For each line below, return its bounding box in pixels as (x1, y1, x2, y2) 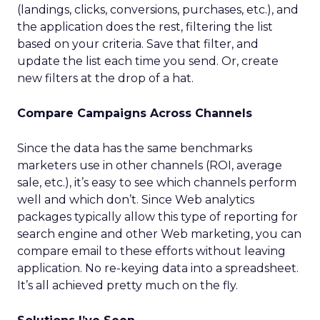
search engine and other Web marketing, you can (17, 227, 301, 241)
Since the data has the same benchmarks (17, 141, 252, 155)
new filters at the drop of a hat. (17, 71, 194, 85)
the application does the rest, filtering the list (17, 20, 273, 34)
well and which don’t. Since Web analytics (17, 193, 254, 206)
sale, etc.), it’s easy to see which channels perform (17, 176, 296, 189)
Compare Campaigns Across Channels (17, 106, 252, 120)
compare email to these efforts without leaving (17, 244, 286, 258)
